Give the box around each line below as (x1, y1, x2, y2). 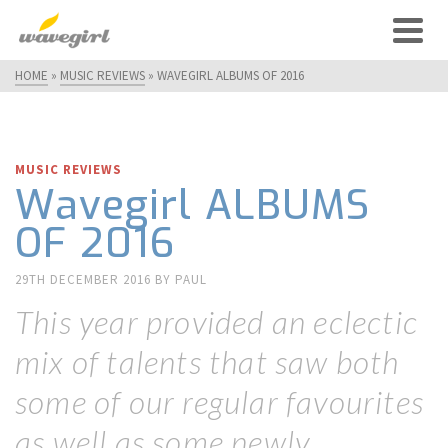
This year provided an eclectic (15, 302, 419, 341)
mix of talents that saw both (15, 342, 400, 381)
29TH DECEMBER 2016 (15, 271, 155, 288)
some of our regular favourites (15, 382, 425, 421)
